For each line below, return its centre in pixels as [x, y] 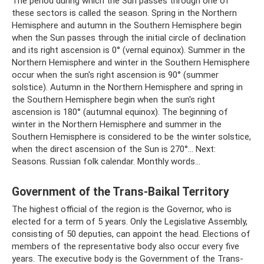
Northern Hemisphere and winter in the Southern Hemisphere [131, 63]
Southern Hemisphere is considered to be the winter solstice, [131, 137]
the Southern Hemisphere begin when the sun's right [113, 100]
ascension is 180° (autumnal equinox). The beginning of [120, 112]
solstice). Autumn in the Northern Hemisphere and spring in [127, 88]
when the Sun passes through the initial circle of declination [129, 38]
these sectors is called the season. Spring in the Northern [124, 13]
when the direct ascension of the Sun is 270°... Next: [114, 149]
